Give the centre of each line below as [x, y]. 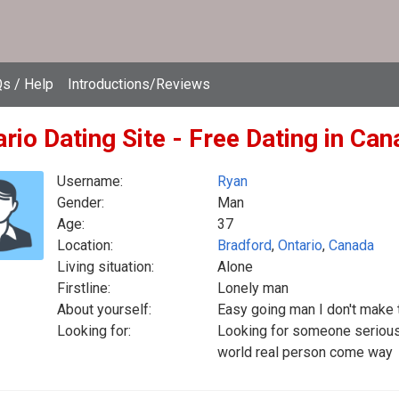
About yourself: [104, 309]
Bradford [244, 245]
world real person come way [305, 352]
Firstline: [84, 288]
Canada [351, 245]
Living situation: [106, 267]
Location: [85, 245]
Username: [90, 181]
